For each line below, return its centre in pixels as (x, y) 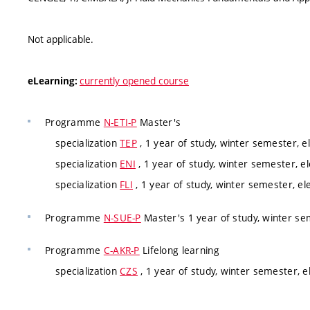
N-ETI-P (120, 122)
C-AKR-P (121, 250)
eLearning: (54, 81)
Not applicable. (61, 39)
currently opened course (134, 81)
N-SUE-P (122, 217)
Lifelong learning (179, 250)
